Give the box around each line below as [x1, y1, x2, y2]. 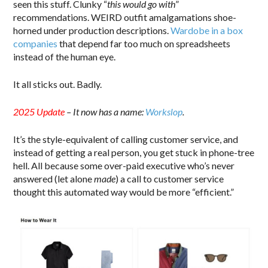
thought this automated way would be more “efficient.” [13, 185, 234, 197]
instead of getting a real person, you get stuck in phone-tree [13, 146, 255, 158]
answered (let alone [13, 172, 95, 184]
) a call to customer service [115, 172, 224, 184]
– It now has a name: [65, 105, 146, 117]
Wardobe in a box [170, 24, 243, 36]
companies [13, 37, 58, 49]
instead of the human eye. [13, 50, 116, 62]
